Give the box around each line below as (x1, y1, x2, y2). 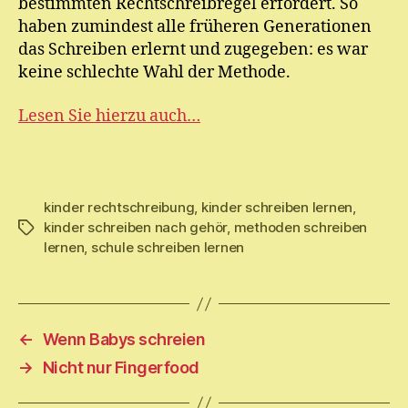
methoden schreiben (233, 219, 368, 236)
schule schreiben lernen (90, 239, 245, 256)
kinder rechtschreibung (44, 199, 195, 216)
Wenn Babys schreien (42, 330, 206, 349)
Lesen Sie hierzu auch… (18, 105, 200, 127)
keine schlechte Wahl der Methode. (18, 62, 291, 83)
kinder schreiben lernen (200, 199, 353, 216)
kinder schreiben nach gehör (44, 219, 228, 236)
